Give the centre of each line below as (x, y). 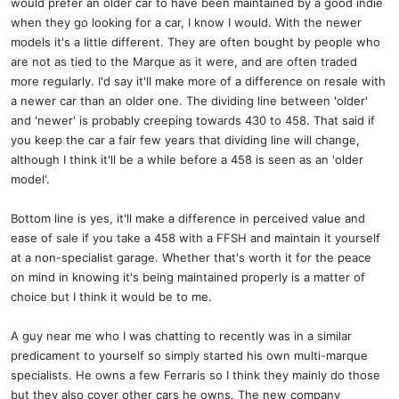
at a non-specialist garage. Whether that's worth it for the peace (191, 257)
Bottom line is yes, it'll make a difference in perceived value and (188, 218)
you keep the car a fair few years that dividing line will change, (185, 140)
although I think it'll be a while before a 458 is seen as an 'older (187, 159)
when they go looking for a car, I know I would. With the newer (186, 22)
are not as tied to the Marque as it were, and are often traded (184, 61)
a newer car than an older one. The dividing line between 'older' (189, 101)
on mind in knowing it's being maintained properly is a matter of (188, 277)
